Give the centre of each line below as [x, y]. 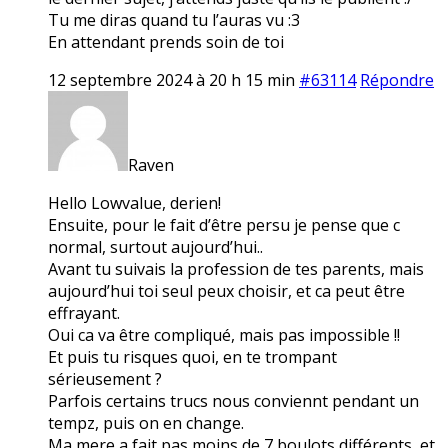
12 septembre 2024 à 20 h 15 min [171, 79]
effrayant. [84, 312]
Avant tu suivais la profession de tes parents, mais [236, 268]
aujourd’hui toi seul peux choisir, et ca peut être [226, 290]
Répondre [397, 79]
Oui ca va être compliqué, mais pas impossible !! [224, 334]
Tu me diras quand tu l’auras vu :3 [174, 19]
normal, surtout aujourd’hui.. [155, 246]
